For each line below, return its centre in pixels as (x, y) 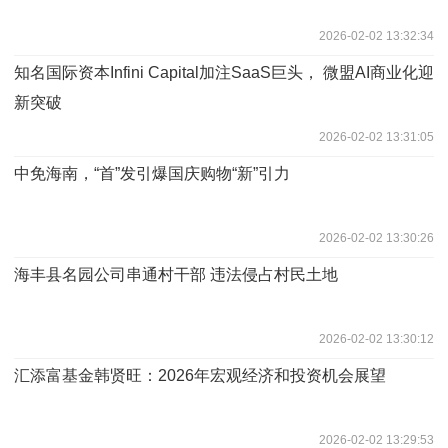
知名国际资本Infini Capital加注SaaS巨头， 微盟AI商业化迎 (224, 72)
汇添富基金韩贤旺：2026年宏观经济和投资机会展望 (200, 375)
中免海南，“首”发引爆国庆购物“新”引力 (152, 173)
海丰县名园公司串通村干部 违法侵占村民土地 (176, 274)
